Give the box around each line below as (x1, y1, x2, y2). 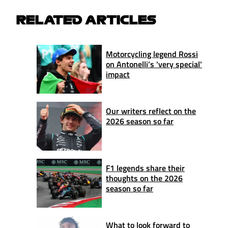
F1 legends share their (106, 161, 185, 174)
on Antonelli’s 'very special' (106, 58, 202, 70)
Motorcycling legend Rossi (106, 47, 198, 60)
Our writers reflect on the (106, 104, 196, 117)
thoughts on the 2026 (106, 172, 183, 184)
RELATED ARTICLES (16, 13, 156, 26)
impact (106, 68, 130, 80)
